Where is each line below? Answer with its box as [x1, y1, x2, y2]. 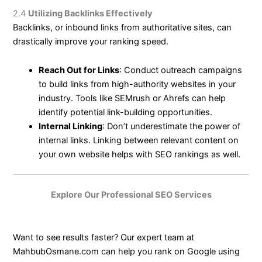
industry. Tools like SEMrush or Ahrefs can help [39, 93, 226, 104]
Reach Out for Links [39, 65, 120, 76]
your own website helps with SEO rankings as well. [39, 149, 241, 160]
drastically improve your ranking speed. [13, 36, 169, 47]
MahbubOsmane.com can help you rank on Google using [13, 246, 240, 257]
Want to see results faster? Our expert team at [13, 232, 195, 243]
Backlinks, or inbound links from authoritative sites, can [13, 22, 232, 33]
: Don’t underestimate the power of [102, 121, 241, 132]
